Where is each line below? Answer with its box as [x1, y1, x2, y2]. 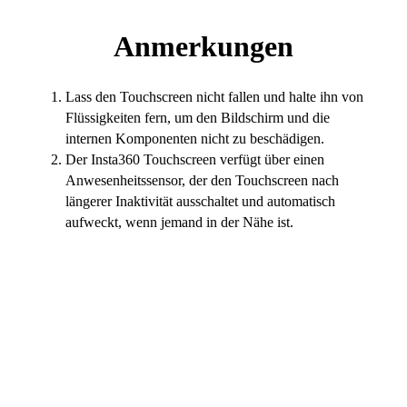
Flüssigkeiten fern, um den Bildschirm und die [65, 110, 330, 126]
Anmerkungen [114, 30, 293, 64]
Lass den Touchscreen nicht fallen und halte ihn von [65, 89, 363, 105]
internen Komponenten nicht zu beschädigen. [65, 131, 324, 147]
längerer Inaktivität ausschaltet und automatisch [65, 194, 335, 210]
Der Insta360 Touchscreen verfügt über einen [65, 152, 324, 168]
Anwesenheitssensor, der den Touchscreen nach [65, 173, 339, 189]
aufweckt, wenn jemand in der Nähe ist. [65, 214, 293, 231]
